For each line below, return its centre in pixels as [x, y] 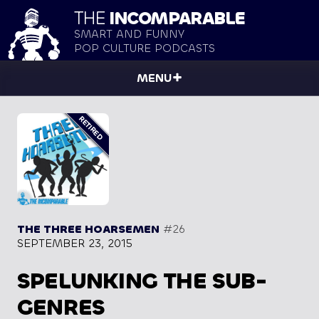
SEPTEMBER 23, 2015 [75, 244]
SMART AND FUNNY [129, 34]
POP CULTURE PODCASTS [145, 48]
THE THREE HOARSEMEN [88, 229]
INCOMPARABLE [175, 19]
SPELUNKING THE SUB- [142, 281]
